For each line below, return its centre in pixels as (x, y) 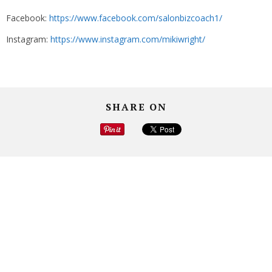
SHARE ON (136, 107)
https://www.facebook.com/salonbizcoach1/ (136, 18)
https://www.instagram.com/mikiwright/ (128, 39)
